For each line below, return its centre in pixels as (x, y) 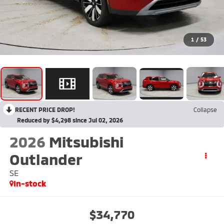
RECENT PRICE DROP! (45, 109)
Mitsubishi (86, 141)
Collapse (205, 109)
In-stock (29, 183)
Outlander (46, 159)
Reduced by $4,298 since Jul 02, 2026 (70, 120)
